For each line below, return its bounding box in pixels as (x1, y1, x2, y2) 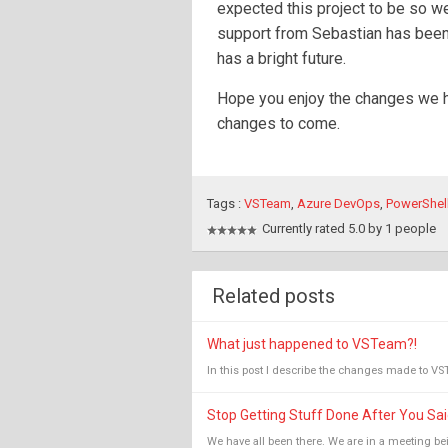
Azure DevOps (297, 196, 380, 211)
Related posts (212, 284, 335, 308)
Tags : (207, 196, 244, 211)
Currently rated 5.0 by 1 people (262, 221, 436, 236)
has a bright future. (217, 49, 346, 68)
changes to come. (217, 114, 340, 133)
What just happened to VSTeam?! (207, 336, 417, 352)
